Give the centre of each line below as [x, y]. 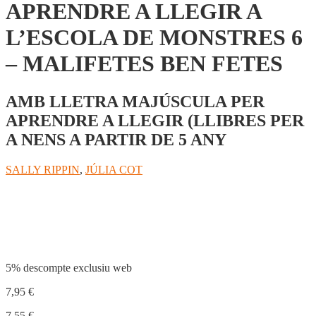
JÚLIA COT [114, 169]
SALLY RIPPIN [43, 169]
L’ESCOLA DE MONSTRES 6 [154, 38]
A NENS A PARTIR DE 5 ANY [116, 139]
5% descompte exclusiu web [69, 267]
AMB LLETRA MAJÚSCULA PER [135, 101]
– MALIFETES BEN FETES [144, 64]
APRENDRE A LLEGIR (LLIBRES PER [155, 120]
